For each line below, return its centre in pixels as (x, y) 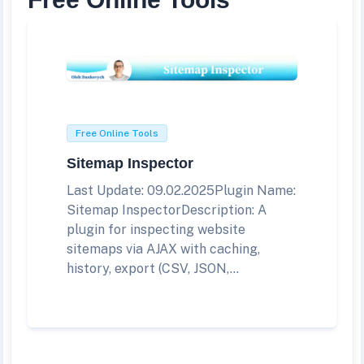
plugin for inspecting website (156, 229)
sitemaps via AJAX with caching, (163, 249)
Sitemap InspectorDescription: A (167, 210)
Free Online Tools (117, 133)
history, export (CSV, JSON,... (153, 268)
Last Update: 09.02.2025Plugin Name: (181, 190)
